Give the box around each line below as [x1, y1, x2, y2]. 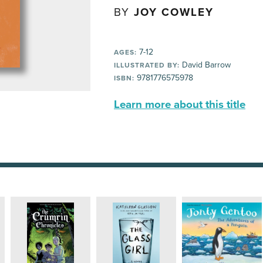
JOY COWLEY [134, 6, 214, 19]
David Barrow [180, 60, 231, 70]
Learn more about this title [114, 98, 245, 111]
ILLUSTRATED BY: [114, 61, 180, 69]
